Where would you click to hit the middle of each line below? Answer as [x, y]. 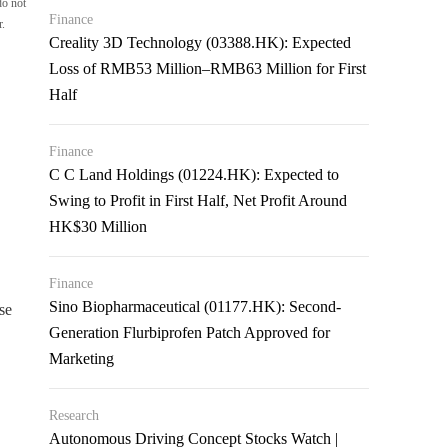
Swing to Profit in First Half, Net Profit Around [198, 200]
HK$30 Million [98, 226]
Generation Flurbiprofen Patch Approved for [190, 332]
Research [74, 415]
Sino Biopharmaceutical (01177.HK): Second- [195, 306]
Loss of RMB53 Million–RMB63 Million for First [208, 68]
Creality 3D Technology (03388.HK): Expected [200, 42]
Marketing [82, 358]
